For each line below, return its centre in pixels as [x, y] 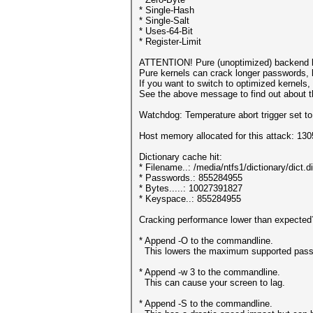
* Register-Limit [170, 42]
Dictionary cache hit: [181, 157]
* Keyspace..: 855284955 [190, 199]
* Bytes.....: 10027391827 [191, 188]
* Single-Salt [164, 21]
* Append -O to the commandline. [206, 241]
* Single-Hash [167, 10]
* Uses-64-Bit [166, 31]
